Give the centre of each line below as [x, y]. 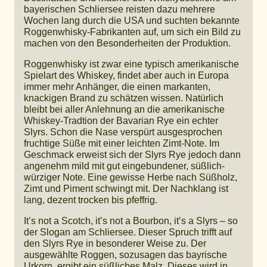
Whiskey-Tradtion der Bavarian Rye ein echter [121, 120]
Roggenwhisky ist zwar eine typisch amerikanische [131, 64]
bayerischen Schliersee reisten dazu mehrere [119, 9]
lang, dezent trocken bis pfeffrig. [91, 200]
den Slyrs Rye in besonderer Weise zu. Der [115, 243]
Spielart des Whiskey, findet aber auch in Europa [126, 75]
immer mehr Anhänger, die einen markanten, [117, 86]
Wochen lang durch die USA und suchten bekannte [132, 20]
